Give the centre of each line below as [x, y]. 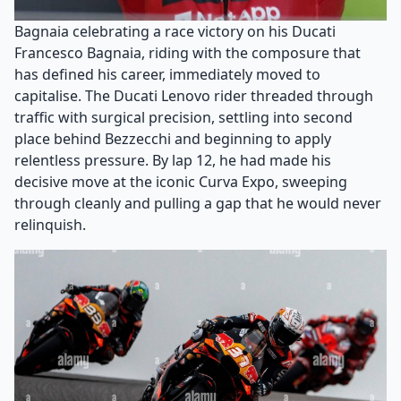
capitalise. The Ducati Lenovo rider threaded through [194, 96]
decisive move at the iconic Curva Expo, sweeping [181, 182]
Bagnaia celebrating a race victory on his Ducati [175, 32]
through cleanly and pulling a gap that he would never [198, 204]
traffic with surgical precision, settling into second [183, 118]
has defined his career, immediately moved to [167, 75]
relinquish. [50, 225]
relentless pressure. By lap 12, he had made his [173, 161]
